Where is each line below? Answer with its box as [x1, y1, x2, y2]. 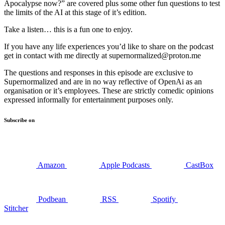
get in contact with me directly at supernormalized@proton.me [4, 51, 201, 60]
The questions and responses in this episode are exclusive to [4, 68, 193, 77]
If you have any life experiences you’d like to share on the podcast [4, 42, 213, 51]
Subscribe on [4, 117, 35, 123]
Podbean [38, 194, 66, 203]
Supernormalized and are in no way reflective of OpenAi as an [4, 77, 202, 86]
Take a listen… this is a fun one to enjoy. [4, 25, 133, 34]
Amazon [38, 160, 65, 169]
